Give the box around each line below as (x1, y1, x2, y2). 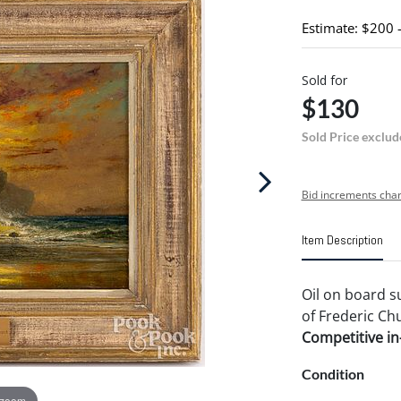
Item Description (301, 232, 383, 248)
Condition (301, 365, 364, 382)
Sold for (301, 72, 347, 89)
